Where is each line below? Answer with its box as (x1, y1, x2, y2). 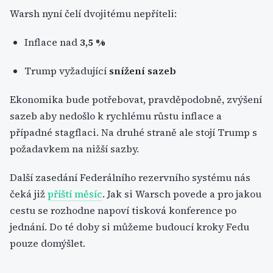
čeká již (10, 187, 48, 200)
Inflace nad (24, 35, 80, 49)
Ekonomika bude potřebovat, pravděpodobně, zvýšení (10, 93, 262, 106)
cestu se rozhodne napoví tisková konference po (10, 204, 236, 217)
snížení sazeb (109, 64, 176, 77)
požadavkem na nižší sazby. (10, 142, 139, 155)
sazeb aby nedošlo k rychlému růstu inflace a (10, 109, 222, 122)
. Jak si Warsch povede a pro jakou (102, 187, 261, 200)
